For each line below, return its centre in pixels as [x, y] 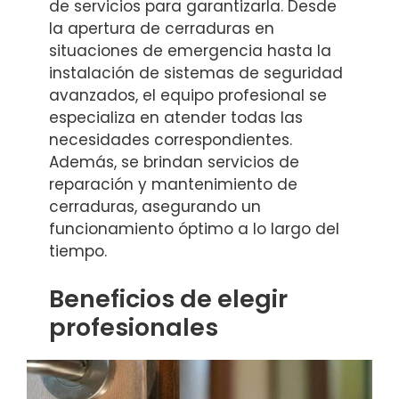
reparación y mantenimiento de [173, 184]
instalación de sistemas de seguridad [196, 73]
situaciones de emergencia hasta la [190, 50]
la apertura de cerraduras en [162, 28]
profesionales [134, 328]
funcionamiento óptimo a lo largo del [194, 228]
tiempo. [78, 251]
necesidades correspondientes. [171, 139]
